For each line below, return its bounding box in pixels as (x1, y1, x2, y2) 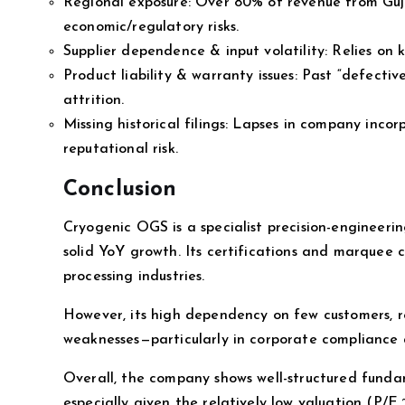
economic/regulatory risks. (63, 19, 240, 34)
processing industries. (63, 268, 205, 284)
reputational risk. (63, 141, 178, 156)
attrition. (63, 92, 125, 108)
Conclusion (63, 178, 177, 201)
